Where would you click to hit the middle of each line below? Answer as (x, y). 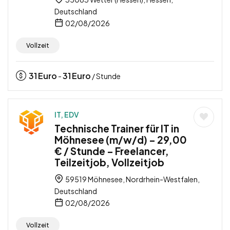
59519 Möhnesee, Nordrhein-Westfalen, (132, 179)
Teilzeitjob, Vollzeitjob (109, 162)
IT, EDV (67, 115)
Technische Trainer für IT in (117, 129)
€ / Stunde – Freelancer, (112, 151)
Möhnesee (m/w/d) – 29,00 (121, 140)
